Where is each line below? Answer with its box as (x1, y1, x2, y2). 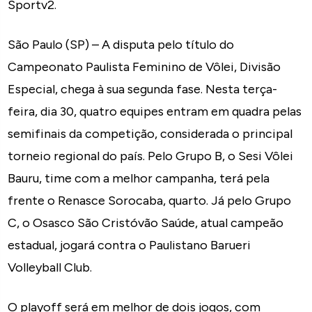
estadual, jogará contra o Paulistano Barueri (8, 237, 251, 253)
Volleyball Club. (8, 259, 93, 275)
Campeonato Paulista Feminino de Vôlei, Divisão (8, 58, 281, 75)
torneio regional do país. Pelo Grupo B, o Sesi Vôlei (8, 148, 294, 164)
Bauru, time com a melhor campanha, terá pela (8, 170, 270, 186)
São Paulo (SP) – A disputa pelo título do (8, 36, 235, 52)
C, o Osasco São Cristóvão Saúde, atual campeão (8, 214, 284, 231)
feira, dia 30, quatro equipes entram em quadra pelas (8, 103, 302, 119)
